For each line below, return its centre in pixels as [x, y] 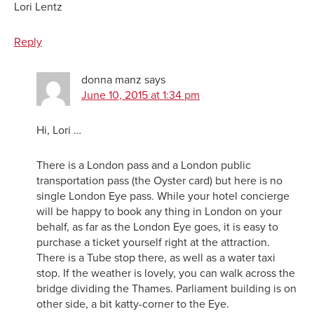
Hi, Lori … [59, 130]
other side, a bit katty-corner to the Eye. [133, 304]
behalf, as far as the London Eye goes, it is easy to [157, 227]
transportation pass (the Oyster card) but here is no [159, 180]
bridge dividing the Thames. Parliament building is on [166, 288]
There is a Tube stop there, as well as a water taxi [156, 258]
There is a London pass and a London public [144, 165]
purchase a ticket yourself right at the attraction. [153, 242]
